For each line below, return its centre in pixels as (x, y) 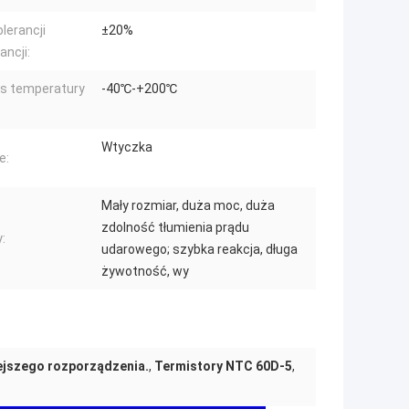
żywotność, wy (145, 272)
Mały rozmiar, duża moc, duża (188, 206)
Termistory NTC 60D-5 (223, 367)
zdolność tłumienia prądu (175, 228)
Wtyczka (127, 147)
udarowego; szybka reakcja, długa (199, 250)
